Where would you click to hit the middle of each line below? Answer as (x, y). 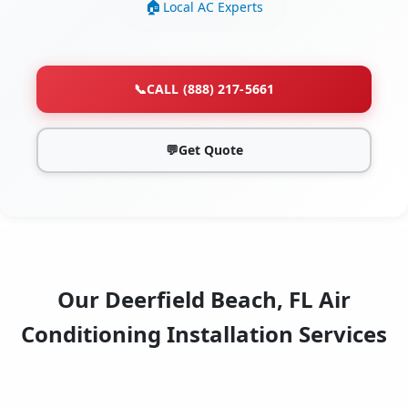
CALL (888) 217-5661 (210, 89)
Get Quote (210, 150)
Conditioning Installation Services (204, 334)
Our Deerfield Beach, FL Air (204, 300)
